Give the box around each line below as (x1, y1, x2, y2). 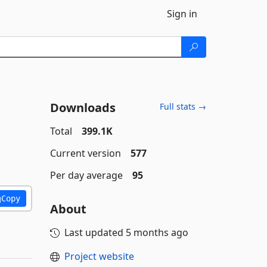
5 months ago (125, 226, 188, 239)
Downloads (49, 100, 116, 116)
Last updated (64, 226, 126, 239)
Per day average (49, 169, 123, 182)
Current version (49, 147, 121, 160)
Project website (64, 250, 134, 263)
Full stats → (160, 101, 206, 112)
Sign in (167, 7, 197, 20)
